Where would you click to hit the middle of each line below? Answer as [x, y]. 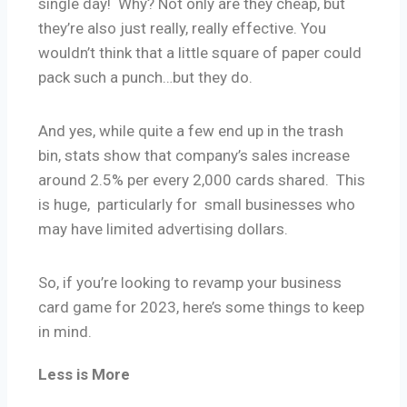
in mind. [65, 332]
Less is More [84, 375]
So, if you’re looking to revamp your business [190, 283]
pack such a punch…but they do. [147, 78]
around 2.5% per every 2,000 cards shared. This [202, 180]
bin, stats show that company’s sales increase [194, 156]
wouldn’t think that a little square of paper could [200, 53]
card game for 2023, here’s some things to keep [201, 308]
